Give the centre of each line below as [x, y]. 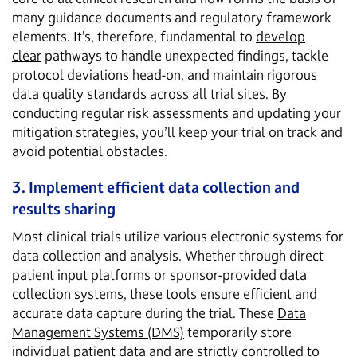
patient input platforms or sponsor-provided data [159, 274]
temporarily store [238, 331]
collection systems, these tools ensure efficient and [165, 293]
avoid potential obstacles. [90, 151]
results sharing [64, 208]
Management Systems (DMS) [98, 331]
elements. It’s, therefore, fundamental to [134, 36]
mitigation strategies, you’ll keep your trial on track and [177, 131]
